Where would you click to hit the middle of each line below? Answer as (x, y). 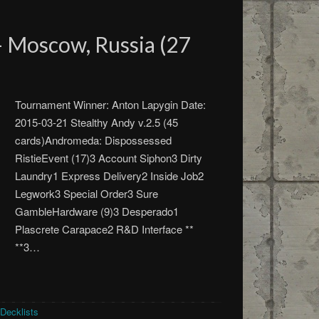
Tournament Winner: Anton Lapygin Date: (111, 104)
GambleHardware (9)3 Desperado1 (97, 211)
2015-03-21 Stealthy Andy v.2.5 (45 (97, 122)
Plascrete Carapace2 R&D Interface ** (105, 229)
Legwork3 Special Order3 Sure (87, 193)
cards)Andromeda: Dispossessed (94, 140)
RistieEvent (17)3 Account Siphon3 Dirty (109, 158)
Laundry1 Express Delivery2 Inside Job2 (110, 176)
